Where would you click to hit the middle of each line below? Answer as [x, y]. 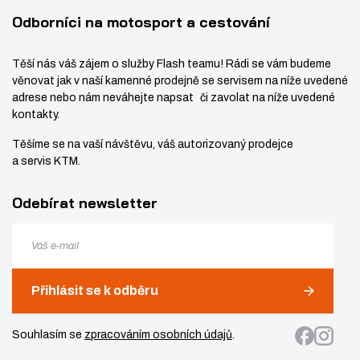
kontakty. [36, 114]
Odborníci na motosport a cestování [141, 22]
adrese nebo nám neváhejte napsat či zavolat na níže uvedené [174, 97]
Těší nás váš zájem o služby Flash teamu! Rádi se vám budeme [172, 63]
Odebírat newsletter [85, 202]
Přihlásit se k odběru [95, 291]
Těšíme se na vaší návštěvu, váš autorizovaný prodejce [153, 144]
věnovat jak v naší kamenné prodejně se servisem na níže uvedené [180, 80]
